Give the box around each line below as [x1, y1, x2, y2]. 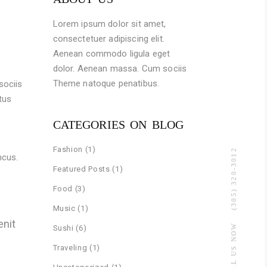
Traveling [52, 243, 88, 252]
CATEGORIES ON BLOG [52, 117, 184, 131]
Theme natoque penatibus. [52, 77, 160, 89]
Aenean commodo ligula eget [52, 48, 170, 59]
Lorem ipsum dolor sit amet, [52, 18, 166, 29]
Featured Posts [52, 164, 110, 173]
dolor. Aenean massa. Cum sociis [52, 63, 187, 74]
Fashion [52, 144, 83, 154]
